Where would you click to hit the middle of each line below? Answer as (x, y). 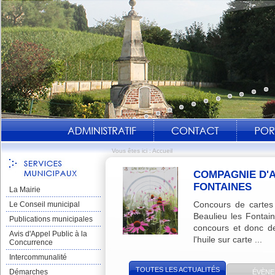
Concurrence (31, 242)
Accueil (162, 151)
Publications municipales (51, 219)
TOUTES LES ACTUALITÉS (177, 269)
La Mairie (25, 190)
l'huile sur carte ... (228, 239)
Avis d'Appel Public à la (48, 234)
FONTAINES (223, 187)
